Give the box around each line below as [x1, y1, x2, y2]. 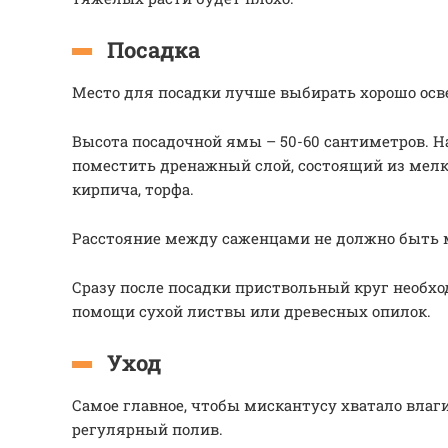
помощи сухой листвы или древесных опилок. [72, 301, 431, 321]
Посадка [107, 35, 200, 64]
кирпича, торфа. [72, 179, 194, 199]
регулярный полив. [72, 419, 223, 439]
